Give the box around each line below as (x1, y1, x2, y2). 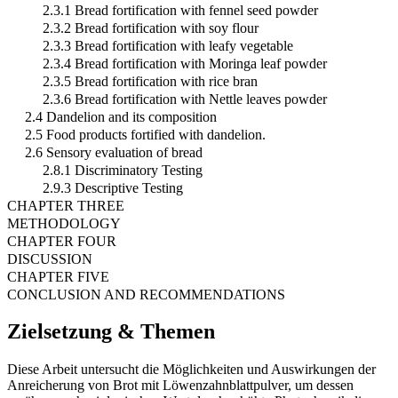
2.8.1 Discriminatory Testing (43, 162, 203, 178)
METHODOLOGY (7, 215, 121, 231)
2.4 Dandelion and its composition (25, 108, 217, 124)
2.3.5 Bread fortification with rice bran (43, 73, 258, 89)
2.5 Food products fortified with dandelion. (25, 126, 266, 142)
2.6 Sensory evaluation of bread (25, 144, 203, 160)
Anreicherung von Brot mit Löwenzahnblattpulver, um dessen (7, 378, 354, 394)
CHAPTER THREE (7, 197, 124, 213)
